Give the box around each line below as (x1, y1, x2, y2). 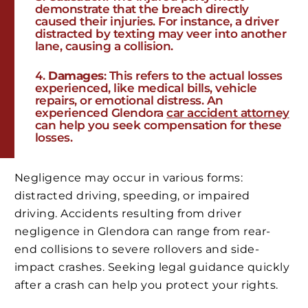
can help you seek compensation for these (35, 118, 282, 133)
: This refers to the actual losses (103, 69, 283, 83)
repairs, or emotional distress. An (35, 93, 223, 108)
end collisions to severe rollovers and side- (14, 243, 260, 256)
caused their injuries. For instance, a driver (35, 14, 279, 29)
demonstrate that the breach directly (35, 2, 249, 16)
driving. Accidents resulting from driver (14, 207, 242, 221)
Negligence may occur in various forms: (14, 171, 243, 185)
